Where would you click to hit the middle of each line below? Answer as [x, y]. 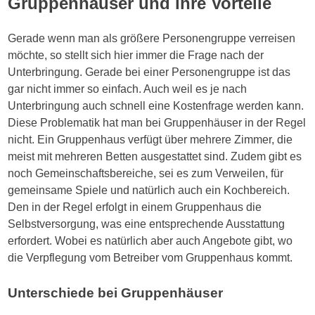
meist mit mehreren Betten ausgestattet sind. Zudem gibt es [155, 156]
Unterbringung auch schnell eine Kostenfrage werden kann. [156, 105]
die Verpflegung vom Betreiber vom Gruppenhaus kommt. [150, 257]
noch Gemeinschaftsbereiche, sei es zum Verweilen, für [146, 173]
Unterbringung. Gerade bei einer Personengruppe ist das [149, 72]
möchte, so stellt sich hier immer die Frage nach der [136, 55]
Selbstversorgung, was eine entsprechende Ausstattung [147, 224]
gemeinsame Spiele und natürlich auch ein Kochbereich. [149, 190]
